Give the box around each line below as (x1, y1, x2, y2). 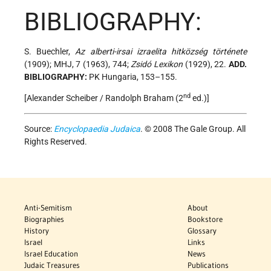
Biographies (24, 214, 64, 224)
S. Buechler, (24, 46, 76, 56)
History (24, 225, 49, 235)
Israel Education (24, 248, 78, 258)
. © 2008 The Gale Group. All (140, 123, 246, 134)
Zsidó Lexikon (131, 59, 183, 69)
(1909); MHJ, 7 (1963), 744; (24, 59, 131, 69)
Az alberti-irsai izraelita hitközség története (75, 46, 247, 56)
